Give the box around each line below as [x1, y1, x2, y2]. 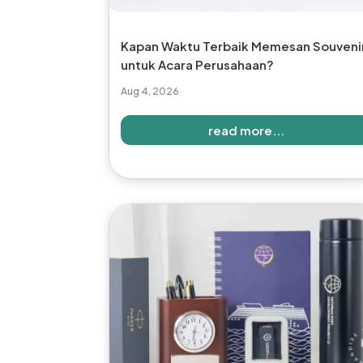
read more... [207, 122, 284, 139]
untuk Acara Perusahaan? [121, 57, 275, 73]
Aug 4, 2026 [121, 85, 180, 98]
